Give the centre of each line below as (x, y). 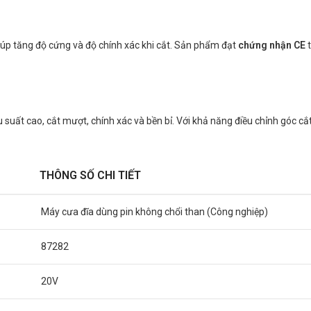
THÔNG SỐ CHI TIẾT (90, 175)
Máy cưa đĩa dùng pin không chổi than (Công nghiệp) (154, 212)
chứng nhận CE (272, 45)
